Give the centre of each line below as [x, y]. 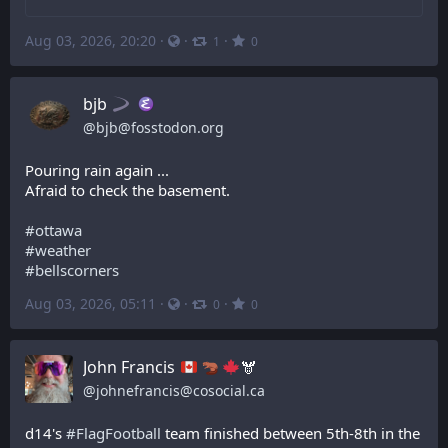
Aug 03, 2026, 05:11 [90, 303]
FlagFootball [118, 433]
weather [63, 250]
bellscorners [77, 270]
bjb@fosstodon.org [160, 127]
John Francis [131, 367]
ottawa [58, 230]
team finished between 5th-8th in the [290, 433]
